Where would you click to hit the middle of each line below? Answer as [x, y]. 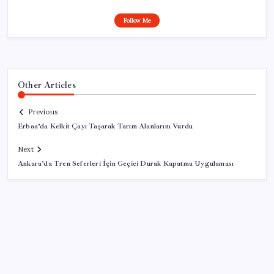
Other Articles [47, 85]
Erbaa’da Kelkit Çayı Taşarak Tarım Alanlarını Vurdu [106, 127]
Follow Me [137, 20]
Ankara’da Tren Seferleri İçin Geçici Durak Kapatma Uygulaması [126, 164]
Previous [43, 112]
